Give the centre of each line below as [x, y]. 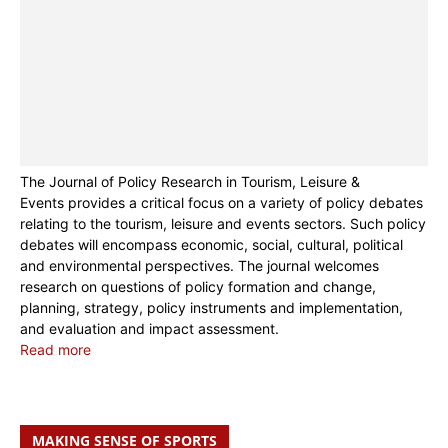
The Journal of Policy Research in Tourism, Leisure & [190, 182]
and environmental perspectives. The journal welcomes [199, 266]
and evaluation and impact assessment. [149, 329]
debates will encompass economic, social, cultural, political [211, 245]
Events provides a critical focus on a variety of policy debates [221, 203]
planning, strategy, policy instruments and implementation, [211, 308]
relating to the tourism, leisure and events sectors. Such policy [223, 224]
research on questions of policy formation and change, [198, 287]
